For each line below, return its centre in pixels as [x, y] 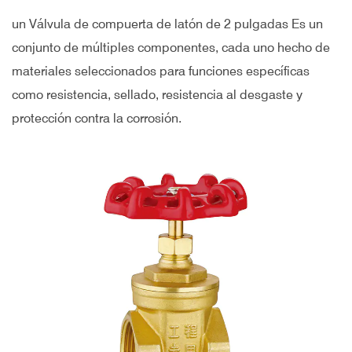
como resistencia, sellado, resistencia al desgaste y [157, 95]
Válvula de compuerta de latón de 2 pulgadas [160, 24]
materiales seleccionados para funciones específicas [161, 71]
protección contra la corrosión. [97, 118]
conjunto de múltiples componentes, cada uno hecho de [171, 48]
